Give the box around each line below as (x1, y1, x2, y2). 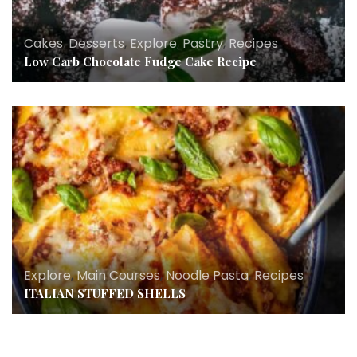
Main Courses (76, 266, 160, 285)
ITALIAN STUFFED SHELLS (24, 285, 186, 302)
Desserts (69, 34, 124, 53)
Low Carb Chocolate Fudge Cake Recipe (24, 53, 257, 70)
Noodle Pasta (166, 266, 249, 285)
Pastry (182, 34, 223, 53)
